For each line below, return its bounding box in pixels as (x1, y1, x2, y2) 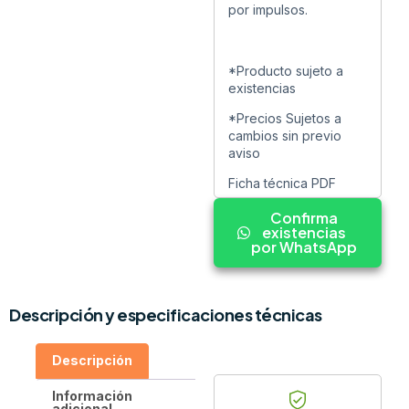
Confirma (270, 208, 338, 228)
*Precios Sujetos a (228, 110, 341, 126)
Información (51, 387, 132, 404)
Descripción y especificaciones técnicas (9, 304, 322, 326)
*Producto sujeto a (228, 62, 343, 79)
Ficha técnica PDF (228, 175, 336, 192)
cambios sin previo (228, 127, 341, 143)
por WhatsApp (251, 237, 357, 257)
